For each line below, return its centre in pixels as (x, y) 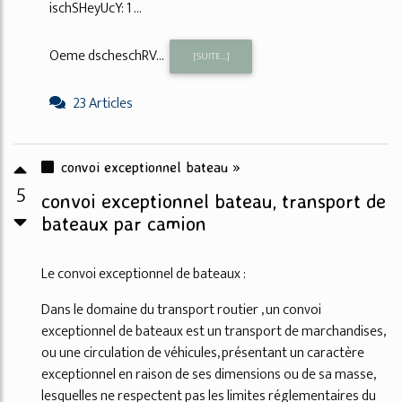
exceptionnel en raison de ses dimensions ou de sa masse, (208, 375)
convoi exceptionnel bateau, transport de (214, 201)
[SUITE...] (211, 56)
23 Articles (103, 104)
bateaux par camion (124, 223)
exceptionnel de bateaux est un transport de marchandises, (213, 332)
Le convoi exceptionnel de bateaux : (144, 274)
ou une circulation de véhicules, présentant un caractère (203, 353)
